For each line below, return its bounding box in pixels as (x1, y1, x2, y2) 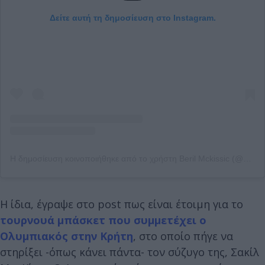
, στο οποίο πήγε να (133, 228, 233, 243)
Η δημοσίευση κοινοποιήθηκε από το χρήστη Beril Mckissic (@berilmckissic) (243, 153, 251, 163)
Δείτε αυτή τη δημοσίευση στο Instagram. (49, 12, 216, 22)
